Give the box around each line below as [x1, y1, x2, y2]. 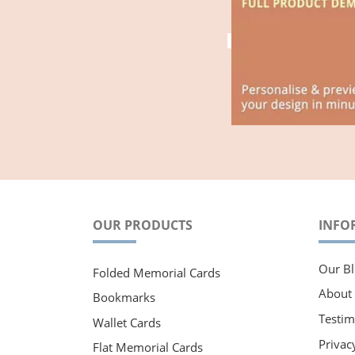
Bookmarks [93, 289, 155, 306]
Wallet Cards [93, 314, 161, 330]
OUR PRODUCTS [93, 216, 193, 235]
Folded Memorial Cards [93, 264, 220, 281]
